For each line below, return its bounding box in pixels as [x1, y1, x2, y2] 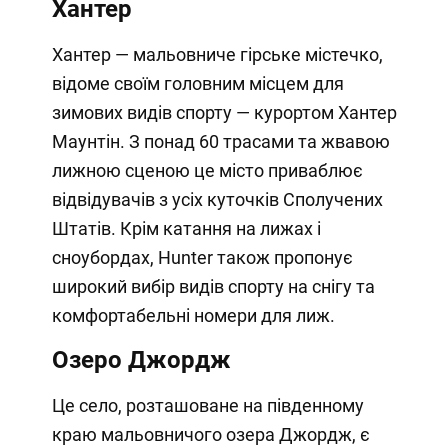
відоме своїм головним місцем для [51, 73, 344, 95]
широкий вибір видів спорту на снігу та [51, 276, 375, 298]
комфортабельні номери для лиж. [51, 305, 335, 327]
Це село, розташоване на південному [51, 395, 364, 417]
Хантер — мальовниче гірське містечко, [51, 44, 383, 66]
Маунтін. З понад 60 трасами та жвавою [51, 131, 390, 153]
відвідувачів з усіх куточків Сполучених [51, 189, 383, 211]
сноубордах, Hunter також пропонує [51, 247, 353, 269]
